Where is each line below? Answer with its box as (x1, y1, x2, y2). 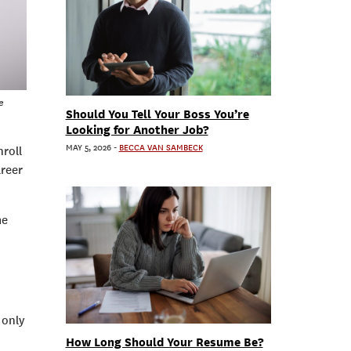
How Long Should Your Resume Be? (65, 335, 263, 349)
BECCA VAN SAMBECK (118, 142, 203, 154)
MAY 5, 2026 (65, 142, 111, 154)
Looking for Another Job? (65, 122, 208, 137)
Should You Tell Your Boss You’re (65, 107, 249, 121)
